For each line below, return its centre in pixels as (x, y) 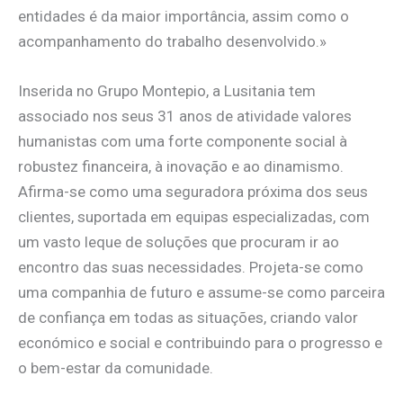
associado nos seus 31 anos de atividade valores (185, 116)
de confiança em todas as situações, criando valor (188, 318)
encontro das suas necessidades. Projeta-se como (191, 268)
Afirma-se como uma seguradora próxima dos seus (193, 192)
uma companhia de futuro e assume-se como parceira (201, 293)
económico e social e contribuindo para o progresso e (200, 343)
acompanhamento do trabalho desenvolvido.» (172, 42)
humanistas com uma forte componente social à (183, 142)
